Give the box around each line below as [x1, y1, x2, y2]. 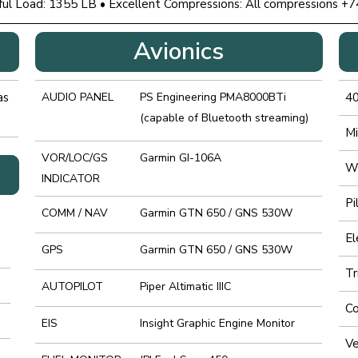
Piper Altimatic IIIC [139, 278, 231, 294]
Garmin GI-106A [139, 149, 221, 165]
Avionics [133, 34, 225, 68]
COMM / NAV [41, 205, 108, 221]
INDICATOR [41, 170, 100, 186]
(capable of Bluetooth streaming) [139, 109, 308, 125]
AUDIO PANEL [41, 89, 113, 105]
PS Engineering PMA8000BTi [139, 89, 286, 105]
